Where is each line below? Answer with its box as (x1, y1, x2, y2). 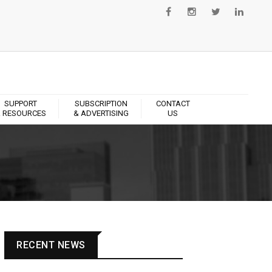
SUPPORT (4, 99, 37, 109)
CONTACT (155, 99, 190, 109)
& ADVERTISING (73, 109, 129, 118)
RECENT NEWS (16, 239, 86, 251)
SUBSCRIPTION (74, 99, 127, 109)
